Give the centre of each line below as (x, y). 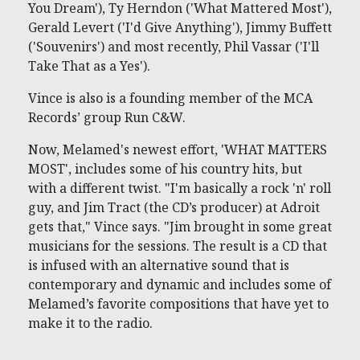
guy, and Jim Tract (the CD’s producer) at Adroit (174, 208)
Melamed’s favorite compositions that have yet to (178, 304)
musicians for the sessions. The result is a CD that (178, 246)
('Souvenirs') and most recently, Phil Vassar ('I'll (174, 47)
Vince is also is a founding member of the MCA (170, 98)
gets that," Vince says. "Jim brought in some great (180, 227)
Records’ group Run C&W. (107, 118)
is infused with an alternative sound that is (159, 266)
